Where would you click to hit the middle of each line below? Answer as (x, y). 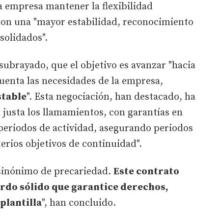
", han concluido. (79, 203)
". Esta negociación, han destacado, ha (111, 97)
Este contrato (146, 171)
